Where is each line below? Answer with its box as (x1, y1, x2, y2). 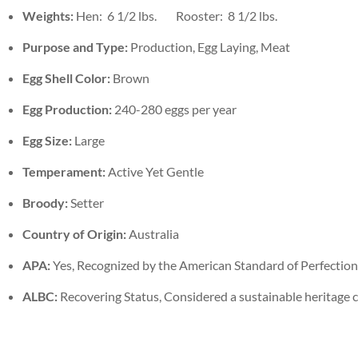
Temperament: (22, 163, 105, 179)
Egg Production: (22, 101, 114, 117)
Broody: (22, 194, 70, 210)
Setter (70, 194, 104, 210)
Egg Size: (22, 132, 72, 148)
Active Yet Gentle (105, 163, 204, 179)
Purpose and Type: (22, 38, 130, 54)
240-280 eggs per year (114, 101, 237, 117)
